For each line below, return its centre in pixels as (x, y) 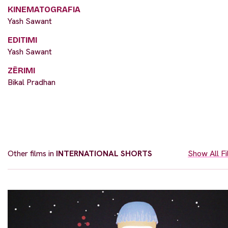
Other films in (32, 153)
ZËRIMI (21, 70)
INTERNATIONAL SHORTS (104, 153)
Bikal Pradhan (32, 82)
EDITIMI (22, 40)
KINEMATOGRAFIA (44, 9)
